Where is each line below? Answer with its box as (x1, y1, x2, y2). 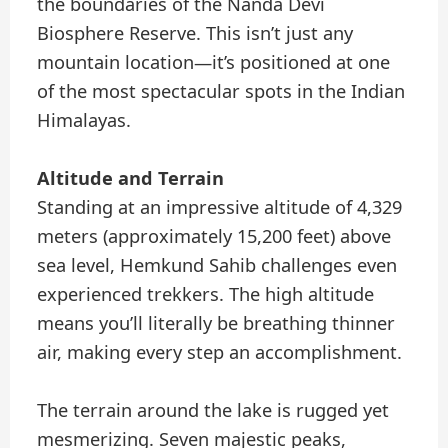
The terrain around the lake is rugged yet (37, 398, 390, 423)
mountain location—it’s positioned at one (37, 49, 391, 74)
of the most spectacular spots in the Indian (37, 78, 406, 103)
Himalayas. (37, 107, 132, 132)
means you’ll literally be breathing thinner (37, 310, 396, 335)
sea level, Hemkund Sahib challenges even (37, 252, 398, 277)
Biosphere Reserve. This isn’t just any (37, 20, 354, 45)
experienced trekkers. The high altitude (37, 281, 375, 306)
